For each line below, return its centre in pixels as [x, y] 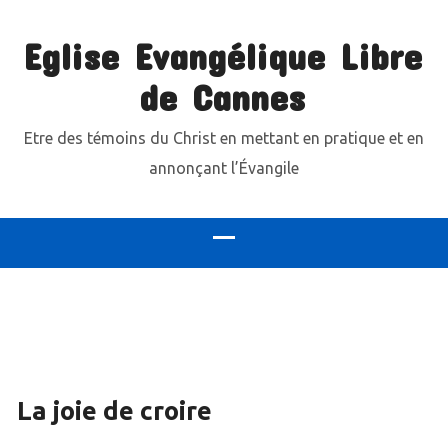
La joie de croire [114, 410]
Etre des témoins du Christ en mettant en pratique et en [224, 138]
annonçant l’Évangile [224, 168]
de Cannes [222, 96]
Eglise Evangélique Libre [222, 55]
